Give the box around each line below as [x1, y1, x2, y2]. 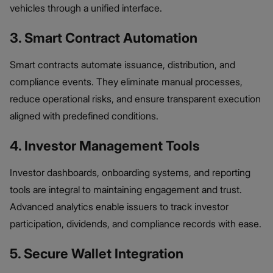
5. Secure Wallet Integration [10, 245, 183, 261]
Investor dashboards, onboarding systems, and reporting [10, 166, 250, 179]
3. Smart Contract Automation [10, 29, 197, 46]
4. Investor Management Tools [10, 137, 200, 154]
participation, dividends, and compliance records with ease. [10, 217, 261, 230]
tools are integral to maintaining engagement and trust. [10, 183, 242, 196]
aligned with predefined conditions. [10, 109, 158, 122]
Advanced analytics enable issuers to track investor [10, 200, 229, 213]
